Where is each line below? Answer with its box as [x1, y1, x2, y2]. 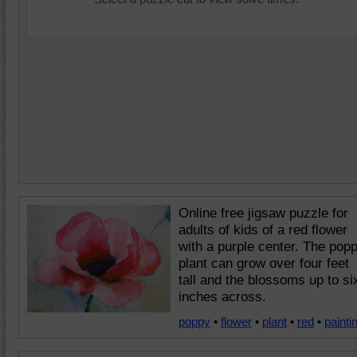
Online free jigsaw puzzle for [178, 206, 348, 221]
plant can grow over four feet [178, 256, 349, 271]
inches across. [178, 289, 266, 304]
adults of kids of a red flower [178, 222, 347, 237]
